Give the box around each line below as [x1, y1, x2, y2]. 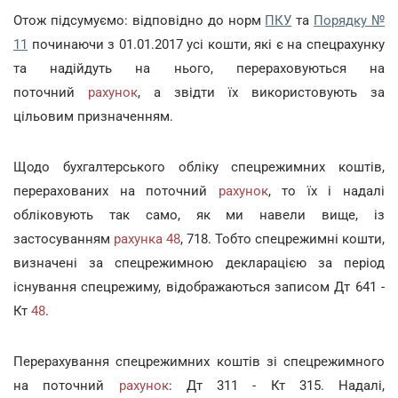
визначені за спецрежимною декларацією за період [13, 255, 385, 271]
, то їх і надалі [267, 183, 386, 199]
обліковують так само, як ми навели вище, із [13, 207, 385, 223]
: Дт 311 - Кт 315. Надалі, [168, 378, 385, 394]
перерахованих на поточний [13, 183, 219, 199]
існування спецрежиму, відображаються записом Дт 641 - [13, 279, 385, 295]
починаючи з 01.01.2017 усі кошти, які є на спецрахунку [28, 36, 385, 52]
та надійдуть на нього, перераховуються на [13, 60, 385, 76]
